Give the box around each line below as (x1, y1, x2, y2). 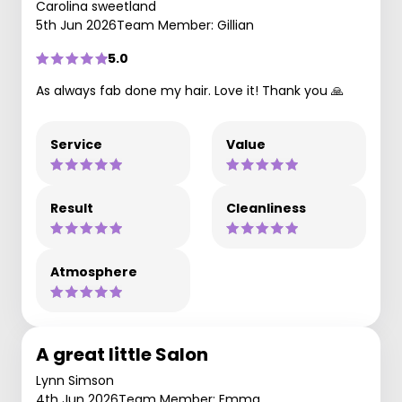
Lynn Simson (36, 371, 114, 389)
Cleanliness (226, 199, 306, 217)
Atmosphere (50, 263, 137, 281)
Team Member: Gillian (117, 16, 254, 34)
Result (50, 199, 93, 217)
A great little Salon (36, 342, 208, 367)
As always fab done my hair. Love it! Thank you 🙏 (36, 82, 344, 100)
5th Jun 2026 (36, 16, 117, 34)
